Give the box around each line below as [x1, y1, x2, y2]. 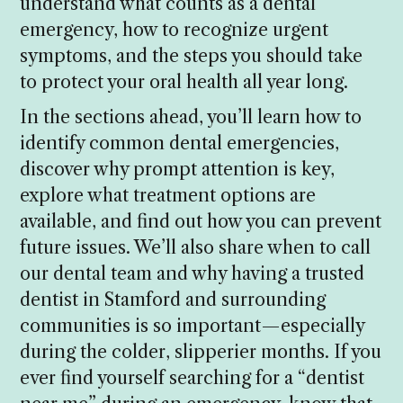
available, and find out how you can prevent [20, 210, 382, 232]
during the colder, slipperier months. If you [20, 340, 382, 363]
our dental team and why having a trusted [20, 262, 365, 284]
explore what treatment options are [20, 184, 317, 206]
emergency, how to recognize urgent [20, 19, 329, 41]
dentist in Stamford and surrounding [20, 288, 327, 310]
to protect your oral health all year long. [20, 71, 349, 94]
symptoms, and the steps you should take [20, 45, 363, 67]
